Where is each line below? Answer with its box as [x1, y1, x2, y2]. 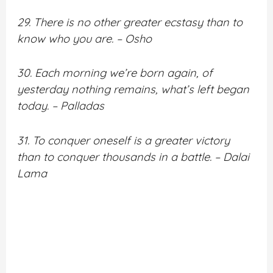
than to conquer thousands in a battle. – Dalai [17, 149, 250, 164]
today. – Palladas [17, 99, 105, 113]
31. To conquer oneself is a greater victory [17, 133, 230, 147]
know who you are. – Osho [17, 32, 152, 46]
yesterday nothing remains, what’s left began [17, 82, 250, 97]
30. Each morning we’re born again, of [17, 66, 213, 80]
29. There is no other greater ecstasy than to [17, 15, 243, 30]
